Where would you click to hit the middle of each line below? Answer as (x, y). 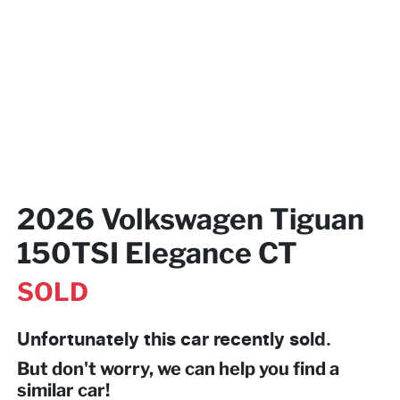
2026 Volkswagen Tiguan (191, 219)
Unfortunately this (99, 340)
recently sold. (270, 340)
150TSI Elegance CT (157, 253)
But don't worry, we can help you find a (178, 368)
